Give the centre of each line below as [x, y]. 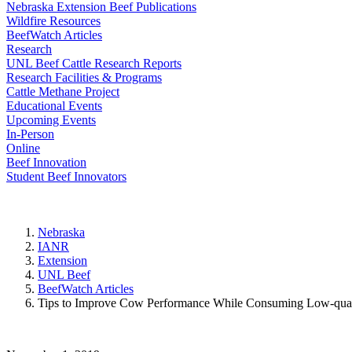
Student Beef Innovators [66, 176]
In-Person [30, 134]
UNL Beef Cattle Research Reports [94, 63]
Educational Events [54, 106]
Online [23, 148]
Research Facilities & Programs [84, 77]
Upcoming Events [51, 120]
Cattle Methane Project [63, 92]
